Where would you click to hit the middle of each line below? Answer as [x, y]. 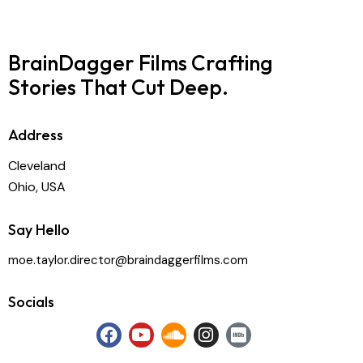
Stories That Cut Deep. [118, 87]
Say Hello [39, 229]
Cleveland [37, 166]
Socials [31, 302]
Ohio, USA [37, 187]
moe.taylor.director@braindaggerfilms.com [128, 260]
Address [36, 135]
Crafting [230, 62]
